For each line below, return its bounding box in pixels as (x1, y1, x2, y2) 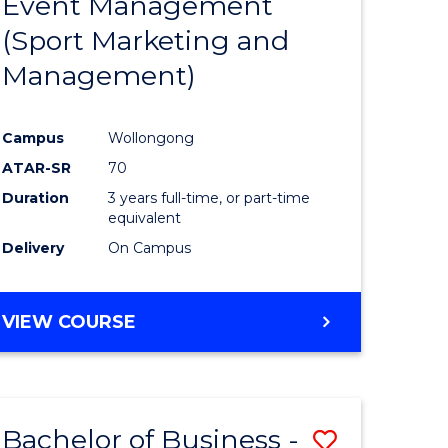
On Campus (108, 239, 192, 258)
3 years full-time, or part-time (108, 189, 311, 208)
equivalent (108, 209, 182, 228)
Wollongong (108, 129, 195, 148)
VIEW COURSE (2, 311, 137, 334)
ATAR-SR (2, 159, 72, 178)
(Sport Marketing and (2, 24, 290, 58)
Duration (2, 189, 70, 208)
